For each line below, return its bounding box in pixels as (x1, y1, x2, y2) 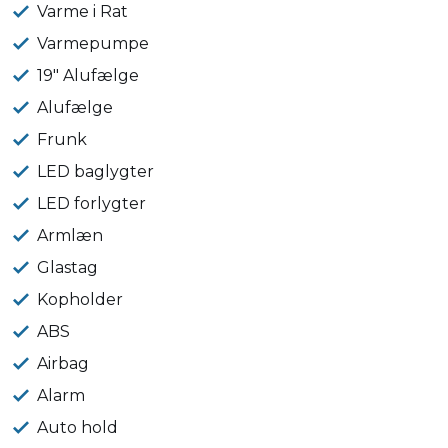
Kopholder (37, 290, 124, 310)
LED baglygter (37, 162, 155, 182)
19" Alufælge (37, 66, 140, 86)
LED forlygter (37, 194, 147, 214)
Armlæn (37, 226, 104, 246)
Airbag (37, 354, 90, 374)
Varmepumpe (37, 34, 150, 54)
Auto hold (37, 418, 119, 438)
